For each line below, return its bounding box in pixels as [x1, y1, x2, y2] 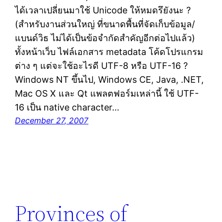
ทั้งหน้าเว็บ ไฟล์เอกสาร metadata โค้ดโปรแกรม [15, 47, 204, 57]
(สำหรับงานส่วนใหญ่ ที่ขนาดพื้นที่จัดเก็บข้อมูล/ [15, 19, 195, 30]
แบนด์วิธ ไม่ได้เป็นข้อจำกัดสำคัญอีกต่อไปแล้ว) [15, 33, 196, 44]
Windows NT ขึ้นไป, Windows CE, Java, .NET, [15, 74, 204, 85]
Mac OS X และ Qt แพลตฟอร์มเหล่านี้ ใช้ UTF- [15, 88, 199, 99]
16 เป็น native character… [15, 102, 120, 113]
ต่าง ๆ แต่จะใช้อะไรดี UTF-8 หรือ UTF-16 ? [15, 60, 188, 71]
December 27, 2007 [15, 115, 89, 126]
